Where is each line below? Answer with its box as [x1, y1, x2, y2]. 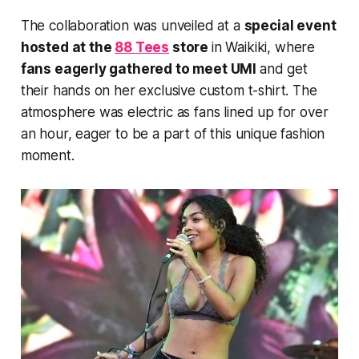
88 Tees [115, 38, 170, 55]
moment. [20, 147, 75, 163]
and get [259, 60, 308, 77]
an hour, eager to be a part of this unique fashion [20, 125, 325, 142]
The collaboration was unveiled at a [20, 17, 244, 34]
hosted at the [20, 38, 115, 55]
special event [244, 17, 337, 34]
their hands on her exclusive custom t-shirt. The [20, 82, 317, 99]
